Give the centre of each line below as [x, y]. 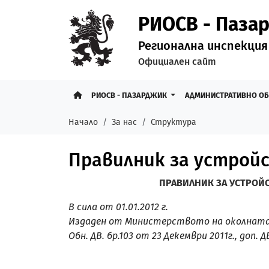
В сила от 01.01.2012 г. [118, 207]
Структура [174, 122]
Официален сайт [177, 62]
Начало [83, 122]
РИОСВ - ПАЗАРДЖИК [130, 95]
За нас [124, 122]
